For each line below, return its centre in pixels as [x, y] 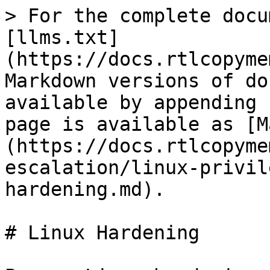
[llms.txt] [62, 37]
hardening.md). [85, 189]
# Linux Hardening [102, 233]
